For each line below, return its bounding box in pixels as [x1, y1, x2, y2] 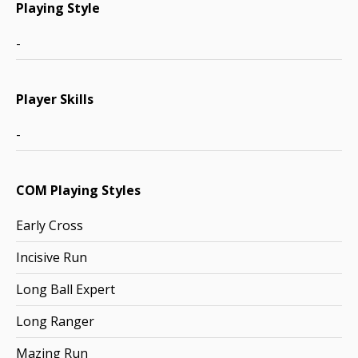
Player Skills [16, 90, 93, 108]
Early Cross [16, 217, 83, 234]
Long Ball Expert [16, 280, 115, 298]
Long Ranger [16, 312, 94, 330]
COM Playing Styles [16, 181, 141, 199]
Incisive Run [16, 249, 87, 266]
